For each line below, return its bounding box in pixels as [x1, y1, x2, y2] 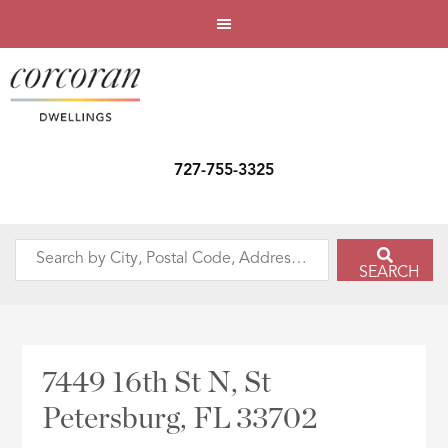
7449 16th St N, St [42, 368, 272, 399]
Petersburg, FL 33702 [42, 404, 318, 435]
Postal [14, 329, 57, 346]
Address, [14, 381, 78, 398]
